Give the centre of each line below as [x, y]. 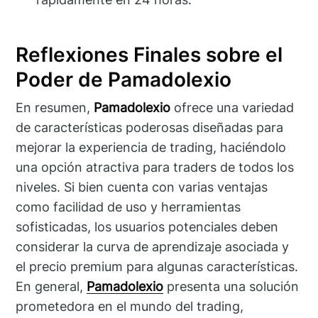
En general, [51, 287]
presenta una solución [231, 287]
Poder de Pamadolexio [124, 79]
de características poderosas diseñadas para [150, 128]
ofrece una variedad [232, 108]
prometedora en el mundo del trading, [130, 307]
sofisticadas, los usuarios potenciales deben [147, 227]
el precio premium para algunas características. [157, 267]
